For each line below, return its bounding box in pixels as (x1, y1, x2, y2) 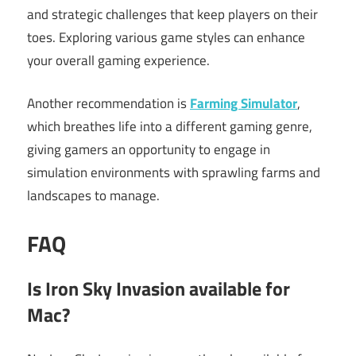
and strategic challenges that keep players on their (27, 3, 318, 25)
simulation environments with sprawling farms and (27, 162, 320, 184)
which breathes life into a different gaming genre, (27, 116, 312, 137)
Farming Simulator (190, 93, 297, 114)
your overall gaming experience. (27, 49, 210, 71)
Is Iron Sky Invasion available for (27, 273, 290, 303)
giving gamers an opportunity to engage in (27, 139, 270, 161)
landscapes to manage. (27, 185, 160, 207)
